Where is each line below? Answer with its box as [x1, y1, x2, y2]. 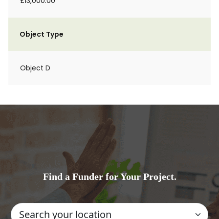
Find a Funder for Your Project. [43, 171, 176, 182]
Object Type [20, 29, 64, 39]
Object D [20, 63, 50, 73]
